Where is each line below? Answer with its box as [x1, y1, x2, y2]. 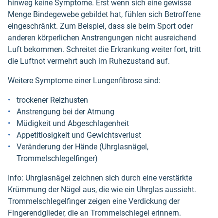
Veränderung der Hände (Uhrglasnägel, [17, 142, 148, 152]
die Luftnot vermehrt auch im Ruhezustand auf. [8, 56, 170, 66]
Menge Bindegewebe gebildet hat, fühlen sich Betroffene [8, 10, 200, 19]
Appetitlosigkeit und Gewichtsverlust [17, 130, 141, 140]
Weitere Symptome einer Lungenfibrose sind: [8, 76, 161, 86]
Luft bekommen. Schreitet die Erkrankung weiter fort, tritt [8, 45, 201, 54]
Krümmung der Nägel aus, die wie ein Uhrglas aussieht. [8, 185, 196, 195]
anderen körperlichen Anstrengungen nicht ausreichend [8, 33, 196, 43]
